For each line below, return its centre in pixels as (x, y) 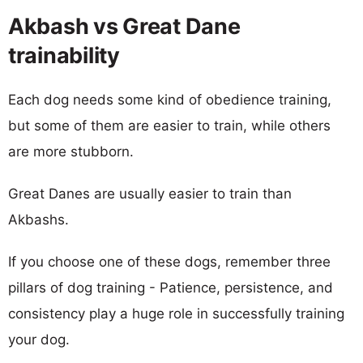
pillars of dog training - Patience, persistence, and (171, 287)
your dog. (39, 339)
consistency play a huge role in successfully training (176, 313)
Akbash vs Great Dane (124, 26)
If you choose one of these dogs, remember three (169, 261)
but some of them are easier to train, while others (169, 125)
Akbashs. (38, 219)
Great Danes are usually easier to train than (150, 193)
